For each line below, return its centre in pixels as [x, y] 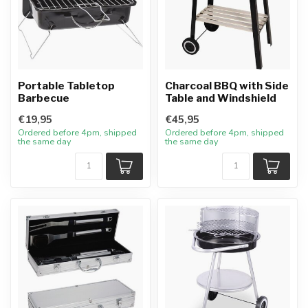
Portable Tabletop [66, 86]
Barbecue [44, 98]
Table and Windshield [221, 98]
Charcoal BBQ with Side [227, 86]
